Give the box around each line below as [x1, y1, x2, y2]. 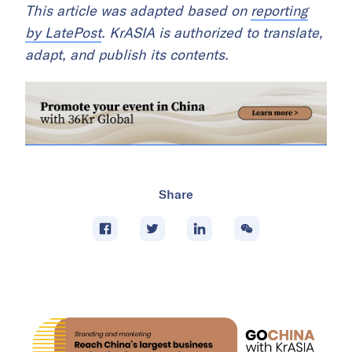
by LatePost [25, 23, 101, 42]
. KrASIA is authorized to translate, [101, 23, 323, 42]
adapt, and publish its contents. [25, 45, 229, 64]
